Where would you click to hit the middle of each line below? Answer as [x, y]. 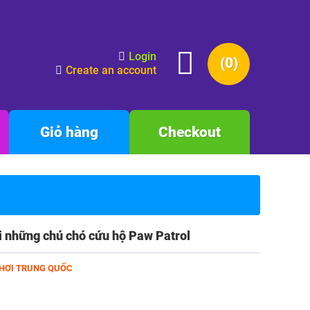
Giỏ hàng [69, 132]
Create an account [111, 70]
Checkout [190, 132]
